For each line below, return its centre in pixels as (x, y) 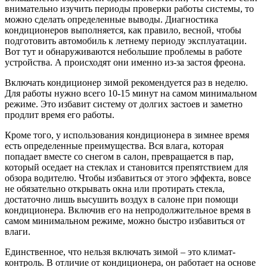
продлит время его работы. (60, 115)
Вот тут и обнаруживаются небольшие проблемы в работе (123, 52)
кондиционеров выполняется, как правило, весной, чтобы (123, 30)
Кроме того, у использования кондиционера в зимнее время (127, 135)
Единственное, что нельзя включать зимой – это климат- (120, 252)
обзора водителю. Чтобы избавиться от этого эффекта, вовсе (128, 178)
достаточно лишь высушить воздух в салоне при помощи (122, 200)
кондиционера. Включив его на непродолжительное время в (128, 210)
